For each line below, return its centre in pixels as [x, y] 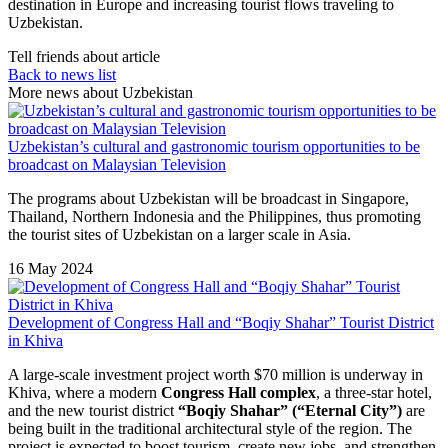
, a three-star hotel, [374, 392]
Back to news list [62, 74]
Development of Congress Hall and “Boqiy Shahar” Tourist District [221, 322]
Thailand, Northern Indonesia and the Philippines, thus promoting [214, 216]
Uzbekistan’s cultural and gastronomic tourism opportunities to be [214, 146]
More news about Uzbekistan [100, 92]
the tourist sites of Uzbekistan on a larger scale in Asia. [179, 234]
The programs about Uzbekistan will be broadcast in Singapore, [208, 198]
